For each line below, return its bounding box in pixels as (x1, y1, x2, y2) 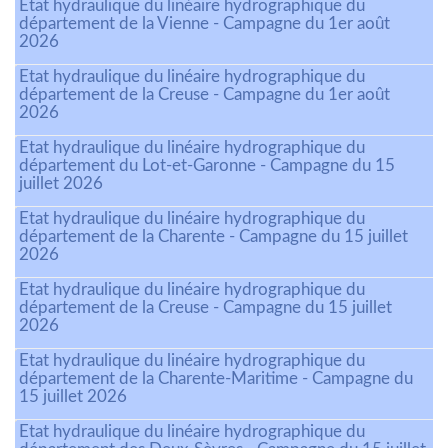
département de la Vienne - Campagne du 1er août (19, 15, 390, 33)
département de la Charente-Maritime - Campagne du (19, 370, 413, 388)
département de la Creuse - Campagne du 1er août (19, 86, 390, 104)
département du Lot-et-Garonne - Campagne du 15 (19, 157, 395, 175)
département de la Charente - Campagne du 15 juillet (19, 228, 408, 246)
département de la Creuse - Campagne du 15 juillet (19, 299, 392, 317)
